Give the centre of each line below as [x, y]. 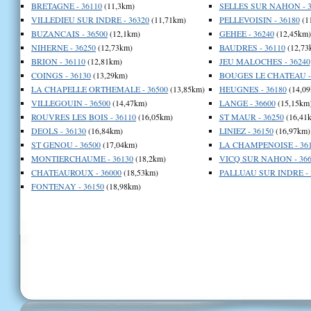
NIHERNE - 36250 [64, 47]
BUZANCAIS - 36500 [69, 33]
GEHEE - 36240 [246, 33]
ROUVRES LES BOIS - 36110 [84, 116]
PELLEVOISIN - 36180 [259, 19]
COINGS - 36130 [61, 75]
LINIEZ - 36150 [246, 130]
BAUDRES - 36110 [252, 47]
